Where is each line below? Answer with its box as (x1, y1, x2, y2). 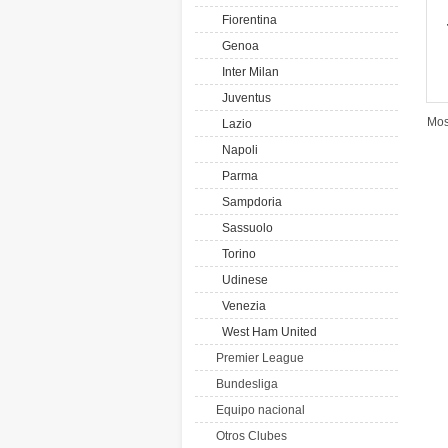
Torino (216, 247, 256, 261)
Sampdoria (216, 195, 282, 209)
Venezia (216, 299, 266, 313)
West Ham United (216, 325, 317, 339)
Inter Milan (216, 65, 279, 79)
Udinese (216, 273, 268, 287)
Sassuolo (216, 221, 273, 235)
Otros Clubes (216, 429, 287, 443)
